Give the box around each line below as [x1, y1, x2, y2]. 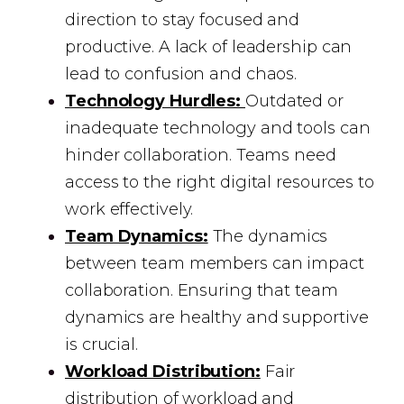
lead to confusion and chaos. [65, 64, 298, 84]
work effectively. [65, 199, 194, 219]
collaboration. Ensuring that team [65, 280, 338, 300]
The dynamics [207, 226, 328, 246]
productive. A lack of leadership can [65, 37, 353, 57]
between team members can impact [65, 253, 364, 273]
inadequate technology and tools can [65, 118, 371, 138]
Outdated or [245, 91, 344, 111]
